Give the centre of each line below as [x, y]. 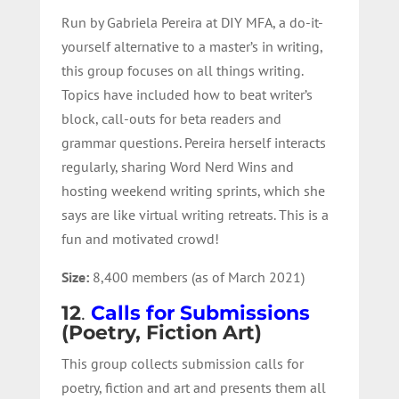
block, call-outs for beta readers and [171, 118]
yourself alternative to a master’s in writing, [191, 46]
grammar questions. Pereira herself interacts [193, 142]
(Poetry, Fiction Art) [161, 332]
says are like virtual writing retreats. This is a [195, 214]
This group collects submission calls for [182, 363]
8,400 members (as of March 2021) [196, 277]
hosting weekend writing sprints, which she [193, 190]
